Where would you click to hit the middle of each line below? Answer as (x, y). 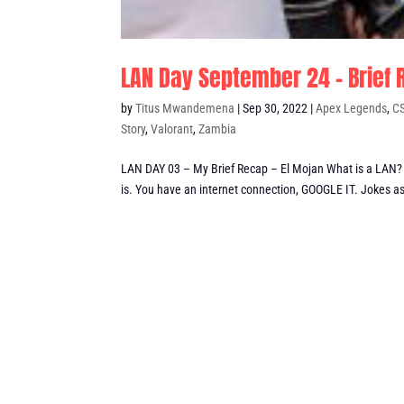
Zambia (218, 129)
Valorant (172, 129)
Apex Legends (352, 108)
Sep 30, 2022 (275, 108)
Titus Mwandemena (185, 108)
